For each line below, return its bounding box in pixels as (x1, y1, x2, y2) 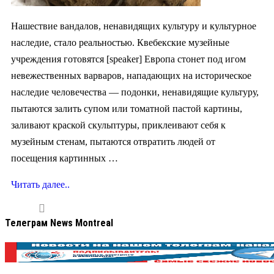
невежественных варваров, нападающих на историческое (11, 70, 251, 81)
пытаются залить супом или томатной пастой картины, (11, 103, 242, 114)
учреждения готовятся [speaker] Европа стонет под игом (11, 54, 246, 65)
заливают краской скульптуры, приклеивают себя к (11, 120, 226, 131)
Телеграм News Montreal (5, 217, 113, 229)
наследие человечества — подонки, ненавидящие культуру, (11, 87, 259, 98)
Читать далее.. (11, 179, 70, 190)
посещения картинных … (11, 153, 118, 164)
